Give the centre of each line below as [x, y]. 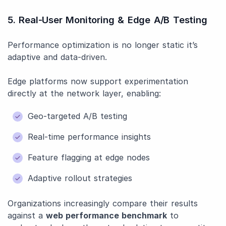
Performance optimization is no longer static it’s [103, 45]
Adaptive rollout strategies [80, 178]
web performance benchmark [106, 215]
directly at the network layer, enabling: [84, 93]
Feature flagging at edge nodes [89, 157]
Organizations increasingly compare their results [103, 203]
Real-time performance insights [89, 137]
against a [27, 215]
